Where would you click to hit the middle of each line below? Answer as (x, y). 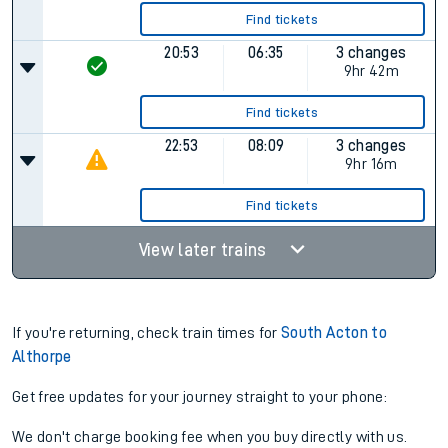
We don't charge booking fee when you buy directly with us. (210, 437)
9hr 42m (371, 71)
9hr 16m (371, 164)
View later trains (204, 250)
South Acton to (334, 333)
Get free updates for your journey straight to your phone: (199, 397)
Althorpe (42, 357)
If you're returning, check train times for (147, 333)
